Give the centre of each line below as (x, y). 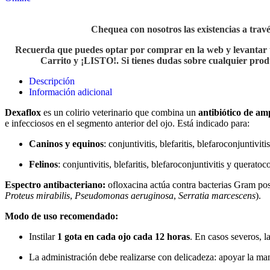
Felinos (43, 165)
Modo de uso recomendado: (61, 216)
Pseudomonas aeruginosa (124, 196)
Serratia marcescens (217, 196)
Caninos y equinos (66, 144)
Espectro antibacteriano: (55, 185)
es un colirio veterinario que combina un (120, 113)
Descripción (52, 81)
